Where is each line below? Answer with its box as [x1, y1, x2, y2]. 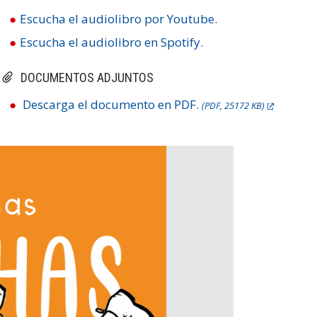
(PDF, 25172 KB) [201, 99, 265, 112]
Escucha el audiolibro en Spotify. [19, 34, 203, 50]
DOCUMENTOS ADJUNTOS [20, 70, 154, 85]
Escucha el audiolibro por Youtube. [19, 11, 217, 27]
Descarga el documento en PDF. [22, 96, 202, 113]
